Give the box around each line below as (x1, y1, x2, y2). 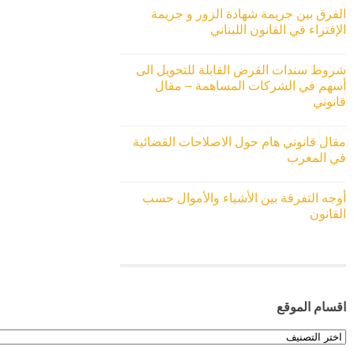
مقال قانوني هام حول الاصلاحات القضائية (133, 135, 346, 149)
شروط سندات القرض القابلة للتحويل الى (136, 63, 346, 77)
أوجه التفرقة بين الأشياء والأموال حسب (142, 191, 346, 205)
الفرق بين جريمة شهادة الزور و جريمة (151, 7, 346, 21)
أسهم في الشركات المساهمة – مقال (155, 79, 346, 93)
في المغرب (287, 151, 346, 165)
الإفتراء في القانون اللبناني (210, 23, 346, 37)
